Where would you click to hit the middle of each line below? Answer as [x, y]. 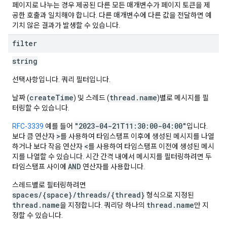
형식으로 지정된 [169, 195]
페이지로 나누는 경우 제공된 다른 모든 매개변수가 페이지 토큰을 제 [111, 5]
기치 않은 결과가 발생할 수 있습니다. [66, 25]
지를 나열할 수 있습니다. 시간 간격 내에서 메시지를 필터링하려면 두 [112, 157]
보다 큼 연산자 [34, 136]
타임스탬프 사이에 [40, 167]
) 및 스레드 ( [91, 98]
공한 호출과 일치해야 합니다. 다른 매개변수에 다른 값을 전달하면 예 [112, 15]
